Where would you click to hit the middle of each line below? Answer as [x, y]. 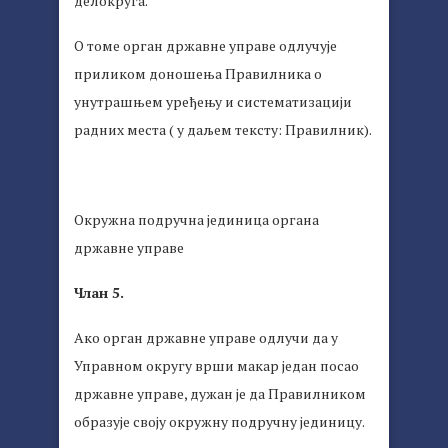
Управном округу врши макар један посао [216, 366]
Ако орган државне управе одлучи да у [206, 338]
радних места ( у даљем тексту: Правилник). [223, 130]
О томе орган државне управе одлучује [205, 46]
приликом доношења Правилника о [198, 74]
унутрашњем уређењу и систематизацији [213, 102]
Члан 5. [99, 293]
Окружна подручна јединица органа [196, 220]
